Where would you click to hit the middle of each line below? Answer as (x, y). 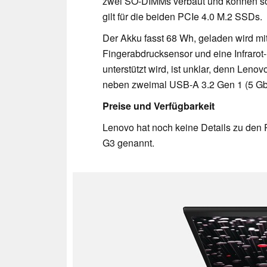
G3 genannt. (128, 142)
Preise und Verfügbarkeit (159, 105)
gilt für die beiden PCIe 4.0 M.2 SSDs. (184, 16)
